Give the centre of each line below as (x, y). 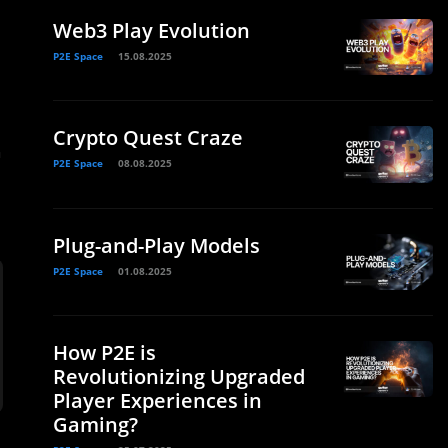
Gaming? (95, 424)
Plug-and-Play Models (156, 245)
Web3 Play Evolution (151, 30)
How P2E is (104, 352)
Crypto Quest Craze (148, 138)
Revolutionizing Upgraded (179, 376)
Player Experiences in (157, 400)
